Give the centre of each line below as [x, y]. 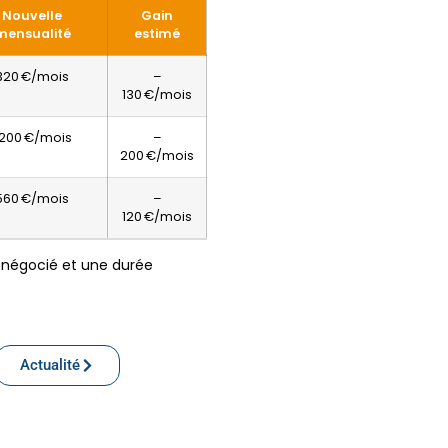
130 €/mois [157, 95]
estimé [157, 34]
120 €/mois [157, 217]
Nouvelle [32, 16]
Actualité [49, 365]
